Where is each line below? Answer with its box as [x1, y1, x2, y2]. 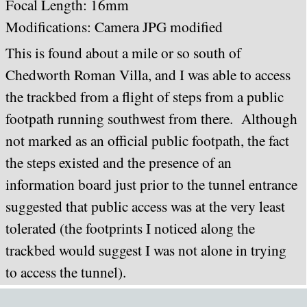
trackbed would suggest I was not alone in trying [5, 240, 286, 260]
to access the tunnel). [5, 262, 134, 282]
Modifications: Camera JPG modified [5, 16, 223, 36]
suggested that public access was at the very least [5, 196, 285, 216]
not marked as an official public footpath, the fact [5, 130, 289, 150]
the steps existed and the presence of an [5, 152, 232, 172]
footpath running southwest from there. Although [5, 108, 297, 128]
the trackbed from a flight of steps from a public [5, 86, 284, 106]
